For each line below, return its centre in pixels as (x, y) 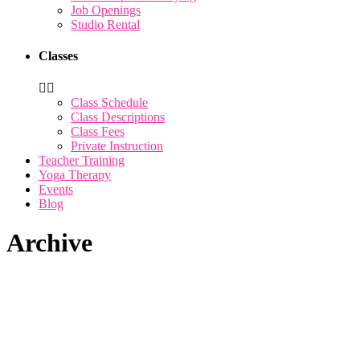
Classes (58, 56)
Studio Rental (105, 25)
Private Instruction (117, 145)
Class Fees (98, 131)
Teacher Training (82, 160)
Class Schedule (109, 102)
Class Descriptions (118, 117)
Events (56, 189)
